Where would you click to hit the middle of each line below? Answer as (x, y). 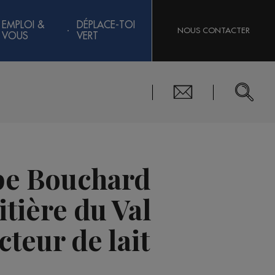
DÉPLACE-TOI (106, 25)
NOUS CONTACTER (214, 30)
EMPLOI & (23, 25)
